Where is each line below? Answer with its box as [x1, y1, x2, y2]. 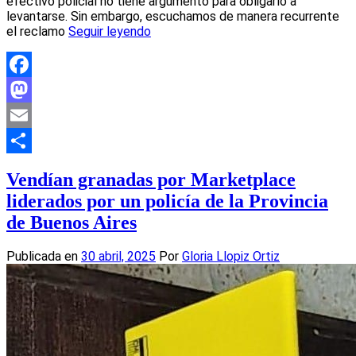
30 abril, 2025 [81, 249, 156, 265]
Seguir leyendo [68, 23, 151, 39]
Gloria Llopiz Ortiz [182, 249, 280, 265]
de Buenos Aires [6, 211, 137, 233]
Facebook [6, 81, 62, 97]
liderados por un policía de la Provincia [6, 190, 328, 211]
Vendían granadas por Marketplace [6, 168, 296, 190]
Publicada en [6, 249, 81, 265]
